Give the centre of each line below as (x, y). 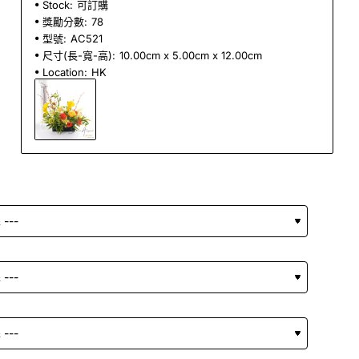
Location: (65, 72)
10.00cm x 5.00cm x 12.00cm (191, 55)
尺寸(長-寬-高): (79, 55)
